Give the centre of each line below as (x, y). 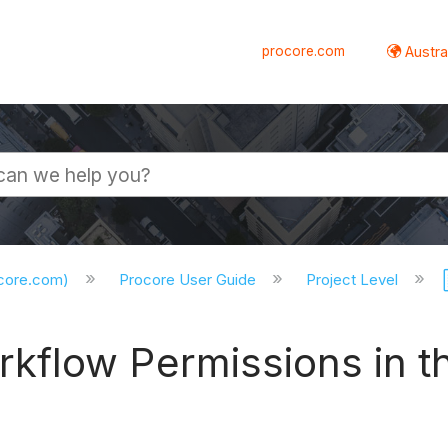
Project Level (353, 280)
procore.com (304, 50)
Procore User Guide (190, 280)
